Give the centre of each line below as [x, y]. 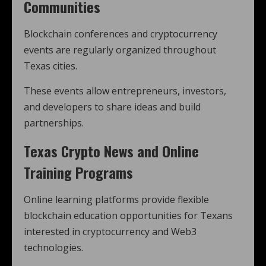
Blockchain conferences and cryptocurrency [121, 34]
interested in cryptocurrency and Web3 [110, 232]
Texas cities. [50, 66]
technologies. [53, 248]
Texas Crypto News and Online [111, 151]
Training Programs [78, 172]
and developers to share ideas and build [112, 107]
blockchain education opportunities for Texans [128, 216]
